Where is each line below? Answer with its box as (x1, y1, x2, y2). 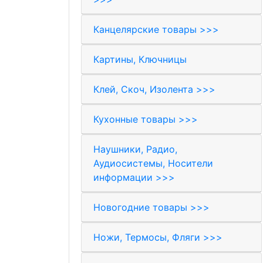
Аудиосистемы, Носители (93, 157, 213, 169)
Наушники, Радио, (93, 143, 177, 155)
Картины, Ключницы (93, 53, 187, 65)
